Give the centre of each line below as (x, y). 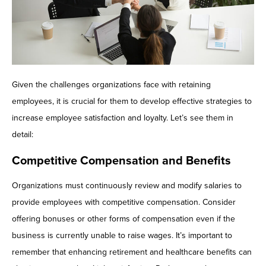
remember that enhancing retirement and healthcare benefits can (132, 252)
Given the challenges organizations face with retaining (111, 85)
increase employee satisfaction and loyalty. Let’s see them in (123, 118)
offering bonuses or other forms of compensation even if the (123, 219)
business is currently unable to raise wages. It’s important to (122, 236)
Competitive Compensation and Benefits (121, 161)
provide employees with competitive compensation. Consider (124, 202)
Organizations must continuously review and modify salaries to (127, 186)
